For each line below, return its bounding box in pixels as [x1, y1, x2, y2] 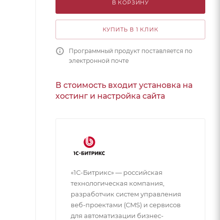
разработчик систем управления [71, 190, 181, 198]
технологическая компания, [71, 179, 165, 187]
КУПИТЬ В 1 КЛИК [102, 26, 159, 33]
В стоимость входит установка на [55, 80, 192, 90]
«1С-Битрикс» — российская [71, 168, 163, 176]
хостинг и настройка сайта [55, 91, 165, 101]
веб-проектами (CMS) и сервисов [71, 200, 181, 209]
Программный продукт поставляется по [69, 47, 192, 55]
